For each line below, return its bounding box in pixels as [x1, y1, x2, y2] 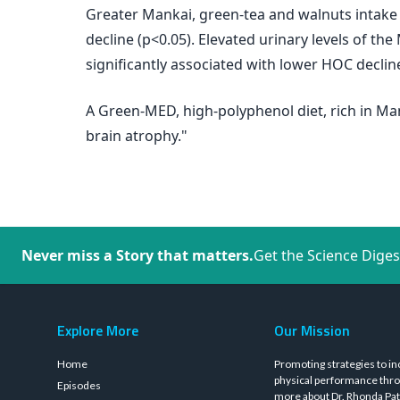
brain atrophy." [86, 126, 187, 146]
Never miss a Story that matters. [21, 246, 254, 265]
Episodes [57, 379, 101, 392]
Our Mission [274, 320, 351, 341]
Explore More [57, 320, 138, 341]
